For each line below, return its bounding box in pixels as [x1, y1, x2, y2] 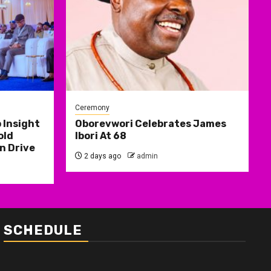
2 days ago [82, 151, 121, 160]
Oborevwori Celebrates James [74, 117, 226, 129]
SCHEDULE [4, 221, 82, 238]
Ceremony [74, 103, 109, 112]
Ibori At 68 [74, 129, 126, 142]
